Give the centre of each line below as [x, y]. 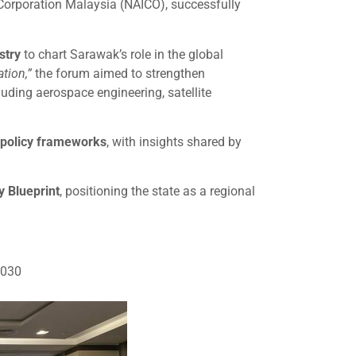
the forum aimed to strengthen [118, 73]
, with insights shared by [174, 141]
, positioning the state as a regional [157, 192]
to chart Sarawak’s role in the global [122, 54]
